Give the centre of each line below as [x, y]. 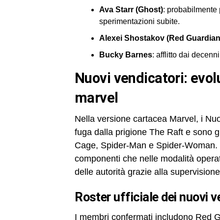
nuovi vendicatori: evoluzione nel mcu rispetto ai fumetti [80, 78]
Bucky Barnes [126, 55]
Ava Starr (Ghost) [131, 10]
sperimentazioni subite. [139, 22]
